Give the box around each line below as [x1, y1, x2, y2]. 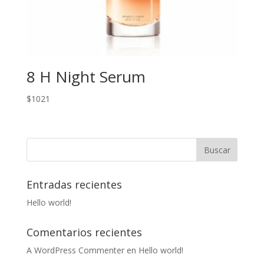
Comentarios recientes [26, 225, 142, 239]
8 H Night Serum [26, 65, 146, 87]
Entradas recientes [26, 177, 122, 192]
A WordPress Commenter [26, 244, 124, 256]
